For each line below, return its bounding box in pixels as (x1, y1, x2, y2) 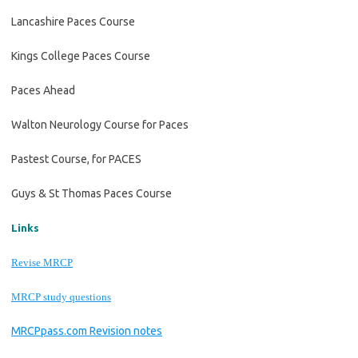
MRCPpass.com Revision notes (11, 324, 162, 337)
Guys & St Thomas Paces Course (11, 187, 172, 200)
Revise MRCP (11, 257, 73, 268)
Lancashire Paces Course (11, 15, 135, 28)
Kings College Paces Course (11, 50, 150, 62)
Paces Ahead (11, 84, 75, 97)
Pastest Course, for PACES (11, 153, 141, 165)
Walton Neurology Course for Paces (11, 118, 189, 131)
